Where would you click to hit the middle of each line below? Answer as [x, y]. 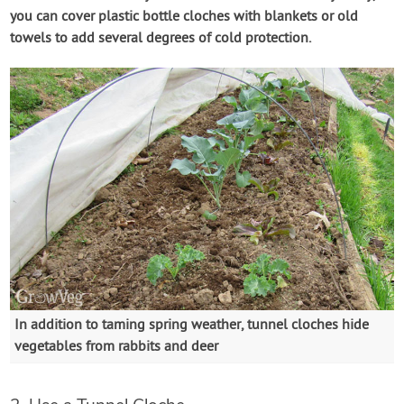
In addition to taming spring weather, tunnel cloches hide [192, 325]
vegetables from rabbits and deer [117, 347]
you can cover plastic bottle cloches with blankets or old [184, 17]
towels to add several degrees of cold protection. [161, 38]
